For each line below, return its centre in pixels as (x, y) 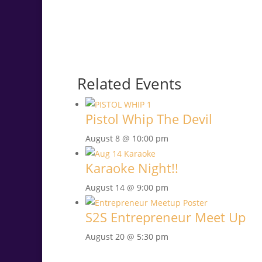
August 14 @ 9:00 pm (127, 188)
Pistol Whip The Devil (149, 119)
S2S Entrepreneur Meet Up (166, 217)
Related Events (129, 84)
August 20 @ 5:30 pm (127, 237)
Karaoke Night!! (132, 168)
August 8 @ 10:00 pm (127, 139)
